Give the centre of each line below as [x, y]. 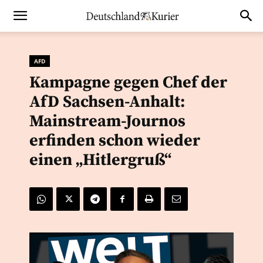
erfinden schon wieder [115, 141]
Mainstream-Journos [107, 121]
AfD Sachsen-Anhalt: [107, 102]
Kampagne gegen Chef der [128, 82]
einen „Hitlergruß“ [100, 160]
